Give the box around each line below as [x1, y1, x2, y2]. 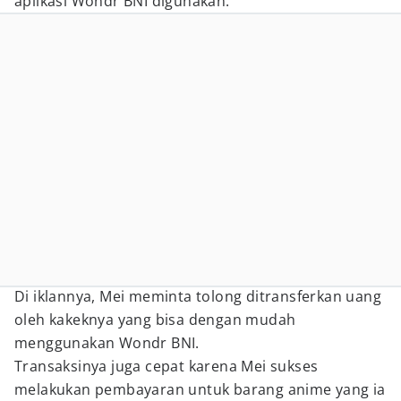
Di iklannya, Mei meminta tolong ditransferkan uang [14, 286, 381, 306]
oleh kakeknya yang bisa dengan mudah [14, 310, 296, 329]
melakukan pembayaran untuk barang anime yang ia [14, 380, 386, 399]
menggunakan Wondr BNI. [14, 333, 200, 353]
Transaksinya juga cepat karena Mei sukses [14, 356, 319, 376]
